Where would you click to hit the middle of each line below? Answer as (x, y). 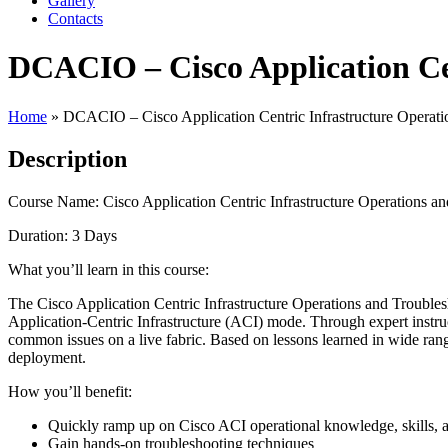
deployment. (47, 357)
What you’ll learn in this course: (108, 269)
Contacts (75, 18)
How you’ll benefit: (70, 391)
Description (67, 158)
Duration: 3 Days (62, 235)
